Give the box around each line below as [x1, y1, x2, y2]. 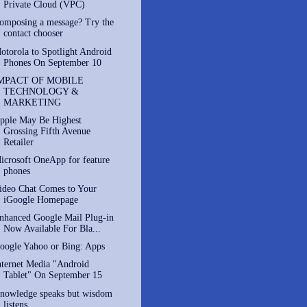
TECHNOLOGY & [3, 86, 79, 97]
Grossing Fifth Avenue [3, 125, 90, 136]
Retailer [3, 136, 34, 147]
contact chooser [3, 28, 63, 39]
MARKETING [3, 97, 61, 108]
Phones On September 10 [3, 57, 101, 68]
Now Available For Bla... [3, 223, 101, 234]
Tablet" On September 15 [3, 270, 102, 281]
